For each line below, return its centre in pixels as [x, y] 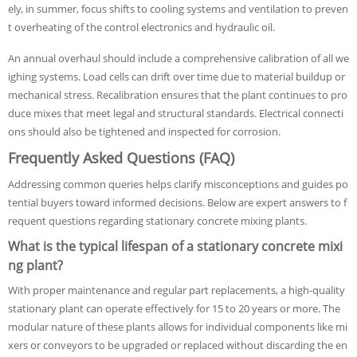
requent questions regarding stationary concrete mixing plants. [157, 221]
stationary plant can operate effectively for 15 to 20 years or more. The [174, 308]
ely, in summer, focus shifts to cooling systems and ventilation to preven [178, 9]
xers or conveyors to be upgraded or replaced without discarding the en [178, 345]
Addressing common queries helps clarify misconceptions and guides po [178, 184]
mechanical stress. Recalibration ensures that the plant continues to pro [178, 95]
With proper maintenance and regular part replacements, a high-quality [177, 290]
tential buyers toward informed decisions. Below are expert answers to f [177, 202]
